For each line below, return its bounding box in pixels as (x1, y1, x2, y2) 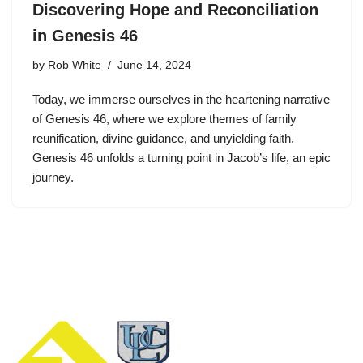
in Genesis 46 (32, 27, 138, 45)
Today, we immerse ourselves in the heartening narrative (32, 92, 330, 106)
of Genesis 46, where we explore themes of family (32, 112, 297, 126)
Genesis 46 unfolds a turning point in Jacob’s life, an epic (32, 151, 331, 164)
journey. (32, 170, 74, 184)
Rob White (48, 59, 101, 71)
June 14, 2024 (117, 59, 191, 71)
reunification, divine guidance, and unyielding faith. (32, 131, 294, 145)
